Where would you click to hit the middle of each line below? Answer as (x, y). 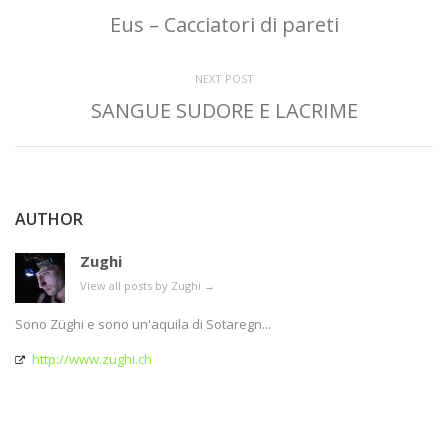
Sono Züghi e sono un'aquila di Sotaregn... (143, 324)
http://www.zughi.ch (92, 359)
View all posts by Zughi (142, 286)
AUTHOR (49, 219)
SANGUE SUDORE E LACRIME (224, 111)
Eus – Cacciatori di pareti (224, 25)
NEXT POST (224, 79)
